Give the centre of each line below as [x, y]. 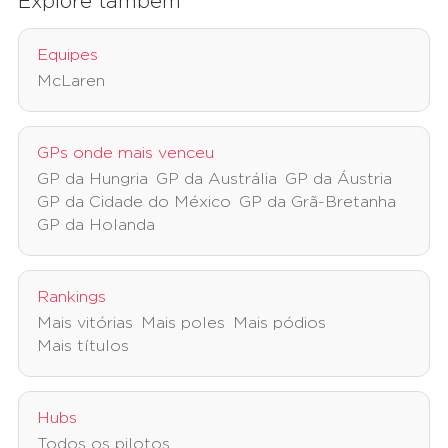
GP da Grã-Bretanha [317, 202]
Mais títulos [83, 346]
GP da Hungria [92, 179]
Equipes [67, 55]
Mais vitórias [85, 323]
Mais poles [183, 323]
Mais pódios [279, 323]
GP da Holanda [96, 225]
